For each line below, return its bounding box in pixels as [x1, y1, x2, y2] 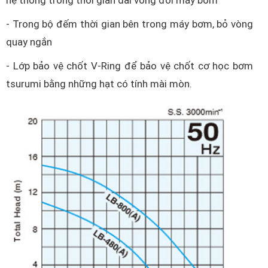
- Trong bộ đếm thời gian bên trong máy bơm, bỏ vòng [6, 18, 253, 30]
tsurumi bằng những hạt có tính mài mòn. [6, 78, 197, 90]
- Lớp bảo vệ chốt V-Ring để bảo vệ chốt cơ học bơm [6, 60, 253, 72]
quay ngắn [6, 36, 52, 48]
